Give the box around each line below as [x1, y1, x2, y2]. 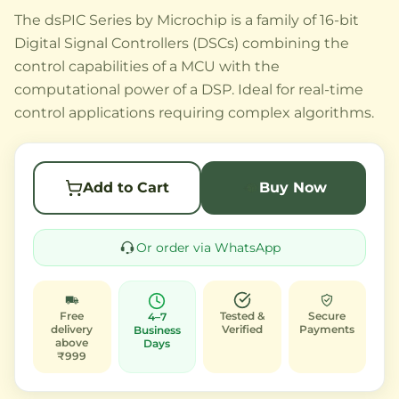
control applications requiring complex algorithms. [14, 104, 374, 122]
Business [133, 323, 181, 338]
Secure [308, 309, 346, 323]
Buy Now [258, 179, 327, 197]
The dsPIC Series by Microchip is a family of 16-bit [14, 12, 359, 29]
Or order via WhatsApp [136, 240, 281, 256]
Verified [221, 322, 263, 337]
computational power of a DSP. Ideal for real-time [14, 81, 363, 99]
